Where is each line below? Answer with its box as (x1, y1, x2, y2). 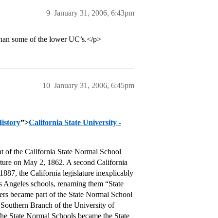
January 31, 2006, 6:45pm (54, 81, 134, 90)
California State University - (29, 118, 121, 127)
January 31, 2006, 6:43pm (54, 9, 134, 17)
